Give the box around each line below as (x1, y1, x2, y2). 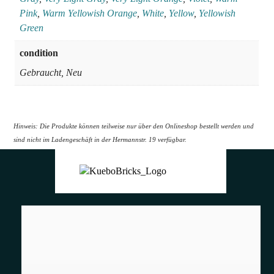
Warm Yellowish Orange (42, 8, 138, 19)
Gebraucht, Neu (20, 67, 83, 78)
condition (20, 48, 59, 59)
